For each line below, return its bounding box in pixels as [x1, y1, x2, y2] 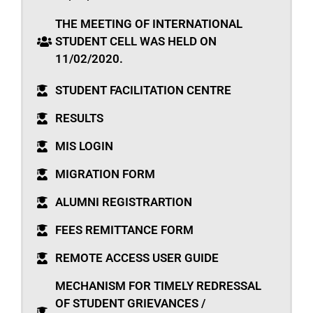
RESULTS [55, 111, 104, 126]
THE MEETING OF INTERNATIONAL [55, 17, 243, 31]
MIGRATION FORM [55, 167, 156, 182]
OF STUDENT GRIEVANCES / [55, 296, 206, 311]
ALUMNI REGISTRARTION [55, 195, 193, 210]
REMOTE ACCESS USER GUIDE [55, 251, 219, 265]
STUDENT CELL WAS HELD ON [55, 34, 217, 49]
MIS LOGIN [55, 139, 114, 154]
